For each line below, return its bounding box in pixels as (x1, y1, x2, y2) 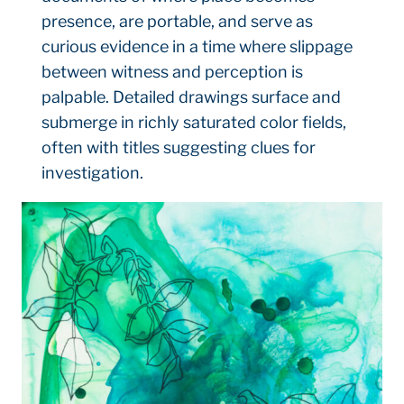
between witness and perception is (41, 62, 304, 82)
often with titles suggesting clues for (41, 138, 317, 158)
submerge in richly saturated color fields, (41, 113, 347, 133)
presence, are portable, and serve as (41, 12, 314, 32)
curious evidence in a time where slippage (41, 37, 353, 57)
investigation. (41, 163, 144, 183)
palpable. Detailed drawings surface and (41, 87, 342, 107)
